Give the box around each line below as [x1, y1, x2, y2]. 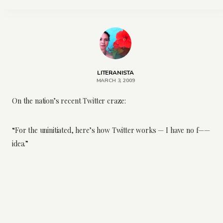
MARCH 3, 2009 [96, 76, 135, 84]
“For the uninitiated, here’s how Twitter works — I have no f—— [12, 125, 211, 135]
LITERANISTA [97, 68, 134, 77]
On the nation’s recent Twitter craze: [12, 96, 126, 106]
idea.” [12, 138, 29, 148]
